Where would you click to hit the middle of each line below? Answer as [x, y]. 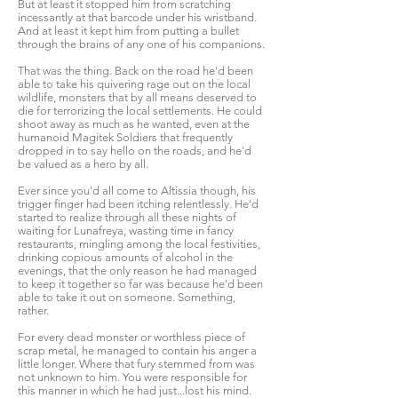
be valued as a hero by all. [83, 164]
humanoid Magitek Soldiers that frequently [125, 137]
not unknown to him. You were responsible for [132, 377]
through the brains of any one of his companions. [141, 44]
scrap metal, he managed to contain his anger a [137, 350]
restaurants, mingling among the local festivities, [139, 244]
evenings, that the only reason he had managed [137, 271]
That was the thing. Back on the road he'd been [135, 71]
